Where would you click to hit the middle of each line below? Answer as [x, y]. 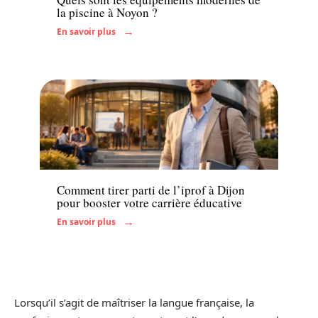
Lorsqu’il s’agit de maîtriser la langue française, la [134, 303]
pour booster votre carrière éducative [149, 203]
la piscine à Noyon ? [107, 12]
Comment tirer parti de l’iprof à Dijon [151, 190]
